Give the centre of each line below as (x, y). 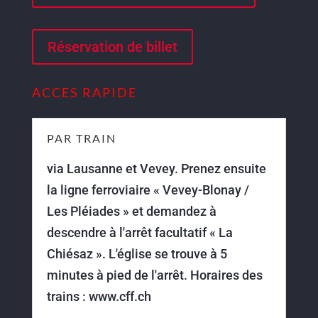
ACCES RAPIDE (84, 92)
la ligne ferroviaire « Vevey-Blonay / (148, 190)
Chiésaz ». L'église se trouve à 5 (137, 254)
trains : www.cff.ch (99, 296)
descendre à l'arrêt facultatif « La (139, 232)
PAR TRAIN (81, 138)
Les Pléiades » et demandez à (131, 211)
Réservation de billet (112, 47)
